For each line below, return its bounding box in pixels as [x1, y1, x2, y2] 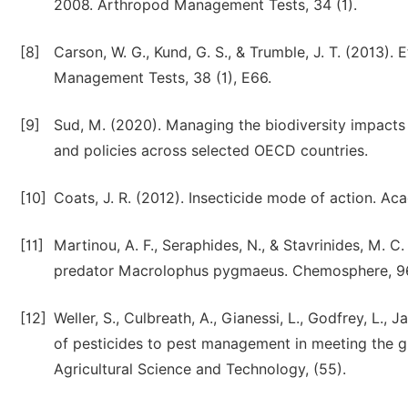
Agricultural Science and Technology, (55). [54, 361, 346, 378]
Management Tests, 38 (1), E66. [54, 69, 271, 87]
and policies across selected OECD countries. [54, 142, 368, 159]
